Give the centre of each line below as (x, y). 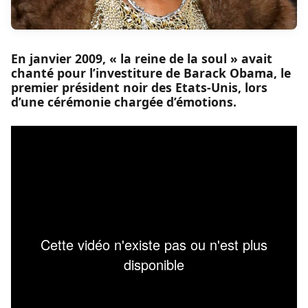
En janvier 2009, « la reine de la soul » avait (142, 59)
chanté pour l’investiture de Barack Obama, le (151, 73)
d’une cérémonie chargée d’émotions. (124, 102)
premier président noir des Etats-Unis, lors (139, 88)
